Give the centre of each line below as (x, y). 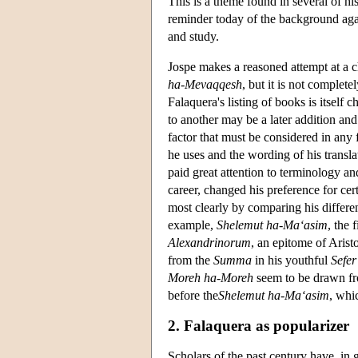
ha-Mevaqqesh (205, 84)
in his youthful (291, 260)
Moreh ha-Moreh (211, 277)
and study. (193, 36)
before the (193, 295)
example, (192, 225)
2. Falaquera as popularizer (259, 325)
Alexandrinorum (209, 242)
